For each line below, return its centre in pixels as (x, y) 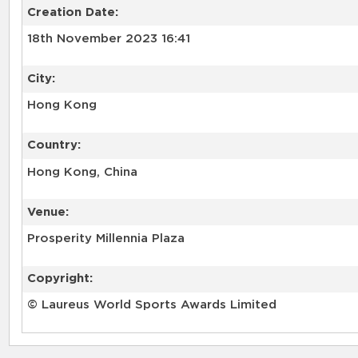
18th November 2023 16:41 (108, 38)
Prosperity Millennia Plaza (105, 239)
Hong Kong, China (82, 172)
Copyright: (60, 279)
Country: (54, 145)
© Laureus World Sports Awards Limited (151, 305)
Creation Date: (72, 12)
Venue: (48, 212)
